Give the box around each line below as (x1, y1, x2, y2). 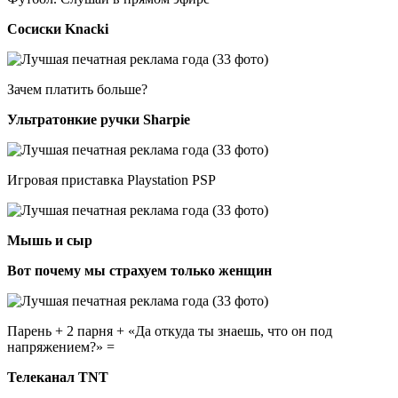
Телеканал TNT (7, 369, 108, 385)
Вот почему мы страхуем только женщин (7, 262, 272, 278)
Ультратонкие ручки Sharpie (7, 111, 190, 127)
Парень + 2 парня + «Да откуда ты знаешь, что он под (7, 322, 332, 338)
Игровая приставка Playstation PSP (7, 171, 216, 187)
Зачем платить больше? (7, 81, 147, 97)
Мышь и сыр (7, 232, 92, 248)
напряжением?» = (7, 338, 115, 354)
